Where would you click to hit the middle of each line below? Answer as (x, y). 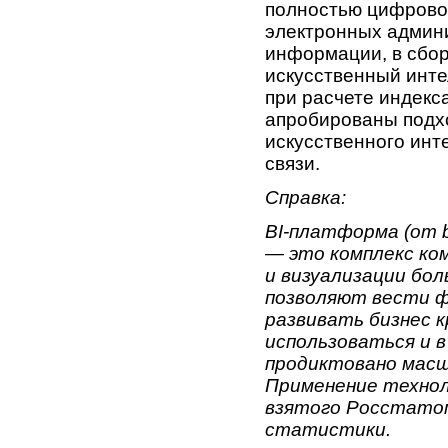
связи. (292, 164)
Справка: (305, 198)
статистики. (328, 430)
